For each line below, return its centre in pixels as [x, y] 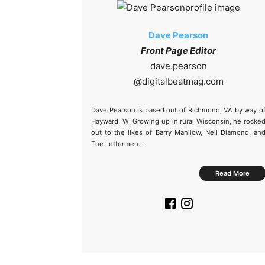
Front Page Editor [178, 51]
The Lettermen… [117, 144]
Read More [232, 173]
